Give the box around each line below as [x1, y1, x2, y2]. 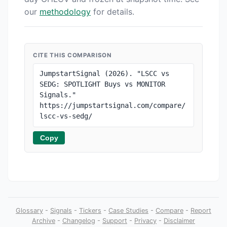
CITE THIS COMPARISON [33, 52, 111, 59]
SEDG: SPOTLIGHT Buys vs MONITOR [40, 80, 165, 89]
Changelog [62, 216, 95, 224]
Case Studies [108, 206, 148, 214]
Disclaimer [164, 216, 195, 224]
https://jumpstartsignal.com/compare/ [40, 101, 185, 110]
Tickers [79, 206, 101, 214]
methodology [40, 6, 91, 17]
